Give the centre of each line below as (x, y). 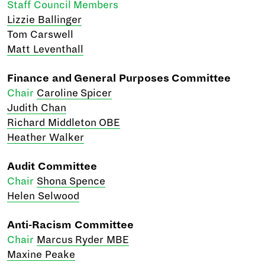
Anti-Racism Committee (70, 225)
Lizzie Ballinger (44, 20)
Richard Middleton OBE (64, 123)
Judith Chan (37, 108)
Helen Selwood (43, 196)
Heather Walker (46, 138)
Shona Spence (71, 181)
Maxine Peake (41, 255)
